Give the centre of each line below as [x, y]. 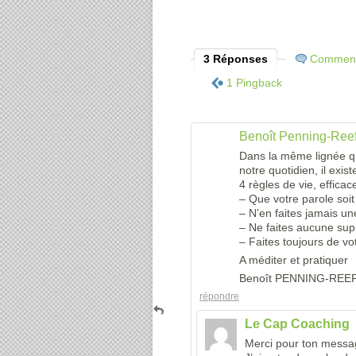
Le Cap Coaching [297, 324]
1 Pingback [254, 83]
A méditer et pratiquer [294, 260]
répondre [219, 296]
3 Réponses [236, 59]
